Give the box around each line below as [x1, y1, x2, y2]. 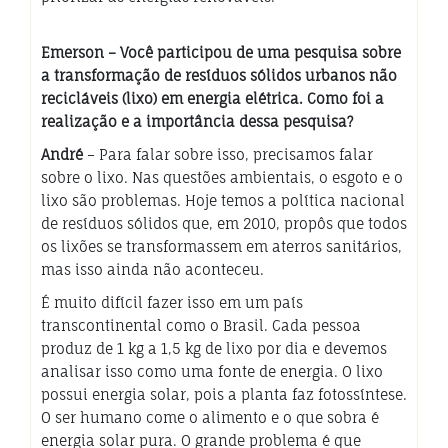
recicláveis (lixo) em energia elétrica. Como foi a [41, 89, 384, 107]
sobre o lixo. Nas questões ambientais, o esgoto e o [41, 168, 403, 186]
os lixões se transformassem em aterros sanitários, [41, 237, 402, 255]
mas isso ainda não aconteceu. [41, 260, 264, 278]
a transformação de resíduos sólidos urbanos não [41, 66, 397, 84]
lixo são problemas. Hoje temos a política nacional [41, 191, 405, 209]
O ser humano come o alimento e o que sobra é [41, 408, 379, 426]
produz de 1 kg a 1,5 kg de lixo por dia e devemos [41, 339, 387, 357]
